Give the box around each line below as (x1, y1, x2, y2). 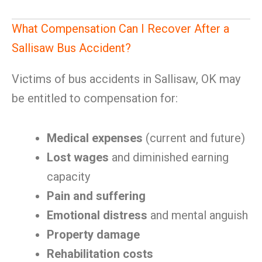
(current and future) (143, 131, 245, 145)
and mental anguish (147, 208, 248, 222)
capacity (47, 170, 90, 184)
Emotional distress (47, 208, 147, 222)
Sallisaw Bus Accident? (12, 41, 131, 55)
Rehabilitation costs (47, 247, 153, 261)
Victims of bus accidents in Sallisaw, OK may (12, 72, 240, 86)
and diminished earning (109, 150, 229, 164)
